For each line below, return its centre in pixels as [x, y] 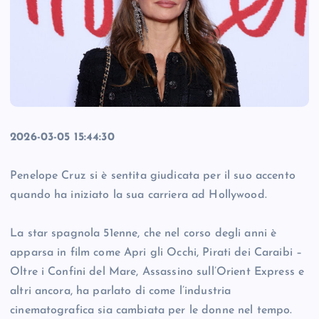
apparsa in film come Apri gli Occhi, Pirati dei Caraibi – [156, 253]
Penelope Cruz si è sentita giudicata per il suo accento [153, 176]
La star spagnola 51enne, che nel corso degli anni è [143, 234]
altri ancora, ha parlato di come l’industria [121, 292]
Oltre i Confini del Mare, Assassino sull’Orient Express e [157, 272]
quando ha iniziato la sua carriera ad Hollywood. [138, 195]
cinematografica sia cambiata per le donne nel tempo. [151, 311]
